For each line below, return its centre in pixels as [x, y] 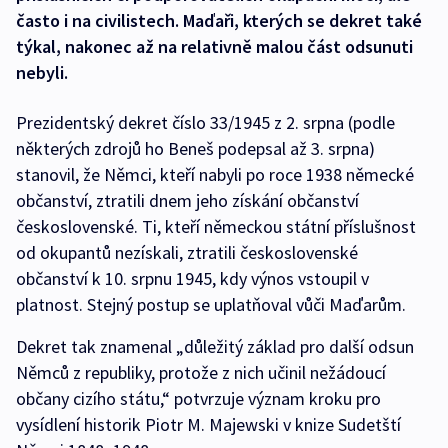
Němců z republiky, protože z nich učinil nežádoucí [201, 373]
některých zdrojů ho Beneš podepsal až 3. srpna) [195, 149]
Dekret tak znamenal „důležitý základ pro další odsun [215, 347]
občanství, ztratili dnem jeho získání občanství [187, 201]
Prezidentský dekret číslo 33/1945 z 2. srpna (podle [205, 123]
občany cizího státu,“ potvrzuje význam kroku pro [198, 399]
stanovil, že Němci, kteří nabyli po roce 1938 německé [215, 175]
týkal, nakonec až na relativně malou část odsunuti [214, 47]
